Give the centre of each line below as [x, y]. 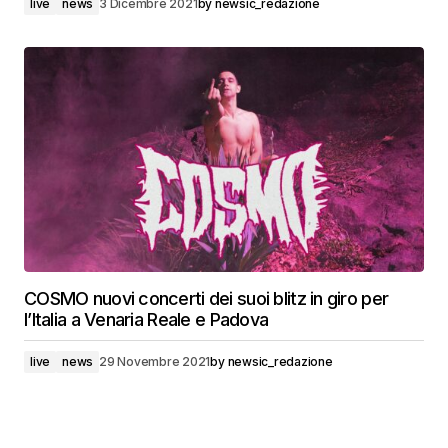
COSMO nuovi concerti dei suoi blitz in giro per [206, 298]
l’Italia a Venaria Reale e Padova [146, 319]
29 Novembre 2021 [155, 361]
